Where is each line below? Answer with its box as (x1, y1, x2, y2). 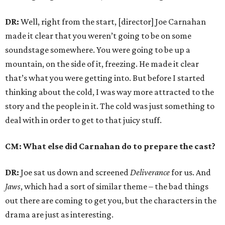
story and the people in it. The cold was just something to (5, 101, 214, 111)
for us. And (170, 167, 211, 177)
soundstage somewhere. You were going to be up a (5, 45, 190, 55)
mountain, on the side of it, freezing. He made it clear (5, 59, 199, 69)
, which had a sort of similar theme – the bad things (21, 181, 208, 191)
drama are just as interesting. (5, 209, 114, 219)
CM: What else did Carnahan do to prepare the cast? (5, 141, 215, 151)
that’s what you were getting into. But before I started (5, 73, 205, 83)
